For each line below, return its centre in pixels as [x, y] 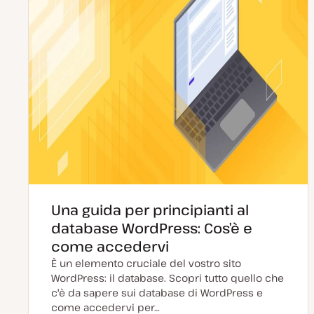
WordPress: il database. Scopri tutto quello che [168, 278]
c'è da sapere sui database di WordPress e [157, 293]
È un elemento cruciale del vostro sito [146, 263]
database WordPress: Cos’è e [152, 228]
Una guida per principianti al [150, 210]
